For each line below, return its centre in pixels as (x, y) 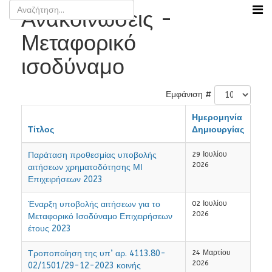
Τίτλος (41, 130)
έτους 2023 (49, 229)
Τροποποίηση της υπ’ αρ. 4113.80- (97, 254)
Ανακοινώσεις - (97, 19)
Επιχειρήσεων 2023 (65, 180)
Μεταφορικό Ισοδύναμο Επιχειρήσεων (100, 217)
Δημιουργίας (218, 130)
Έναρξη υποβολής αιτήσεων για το (94, 205)
